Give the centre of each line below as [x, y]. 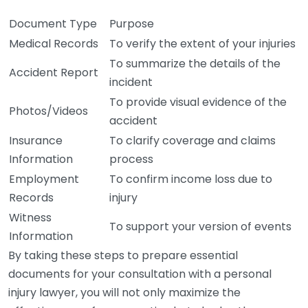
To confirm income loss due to [191, 179]
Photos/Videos [48, 111]
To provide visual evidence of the [198, 102]
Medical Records [54, 44]
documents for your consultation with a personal [140, 274]
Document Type [53, 24]
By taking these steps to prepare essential [123, 255]
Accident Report [54, 73]
